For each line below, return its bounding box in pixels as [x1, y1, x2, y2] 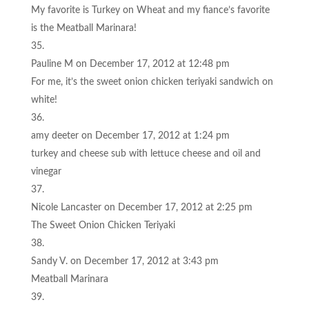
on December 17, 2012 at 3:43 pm [70, 256, 219, 266]
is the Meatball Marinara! [30, 23, 137, 33]
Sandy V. [30, 256, 68, 266]
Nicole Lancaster [30, 202, 101, 212]
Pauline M [30, 59, 73, 69]
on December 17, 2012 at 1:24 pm [81, 130, 230, 141]
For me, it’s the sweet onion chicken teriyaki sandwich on [30, 77, 273, 87]
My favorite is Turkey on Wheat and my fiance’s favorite [30, 5, 270, 15]
